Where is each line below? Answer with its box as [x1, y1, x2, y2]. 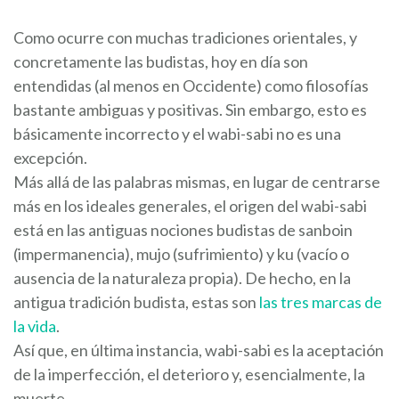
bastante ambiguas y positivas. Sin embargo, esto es [13, 100, 367, 120]
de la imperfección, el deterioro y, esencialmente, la [13, 364, 365, 385]
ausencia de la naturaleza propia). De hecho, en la [13, 268, 351, 289]
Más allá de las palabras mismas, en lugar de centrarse [13, 172, 380, 192]
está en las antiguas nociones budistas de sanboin [13, 220, 353, 240]
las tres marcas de [259, 292, 382, 313]
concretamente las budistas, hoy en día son [13, 52, 308, 72]
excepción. [13, 148, 87, 168]
